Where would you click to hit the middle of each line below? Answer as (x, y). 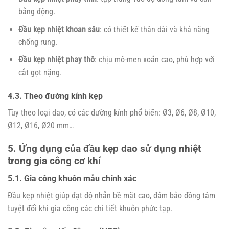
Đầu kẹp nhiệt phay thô (56, 60)
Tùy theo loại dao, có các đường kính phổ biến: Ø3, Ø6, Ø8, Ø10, (112, 113)
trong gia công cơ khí (54, 161)
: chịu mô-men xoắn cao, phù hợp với (154, 60)
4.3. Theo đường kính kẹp (55, 96)
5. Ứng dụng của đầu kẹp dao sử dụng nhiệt (104, 149)
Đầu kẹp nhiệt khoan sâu (59, 29)
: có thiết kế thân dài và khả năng (154, 29)
